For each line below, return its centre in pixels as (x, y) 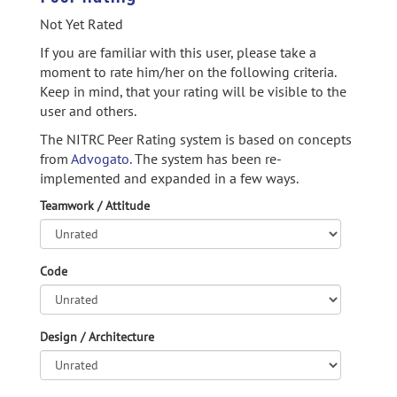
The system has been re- (206, 159)
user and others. (88, 111)
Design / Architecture (97, 337)
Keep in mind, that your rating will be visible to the (193, 91)
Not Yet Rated (82, 24)
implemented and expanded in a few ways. (169, 178)
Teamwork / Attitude (95, 206)
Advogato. (101, 159)
